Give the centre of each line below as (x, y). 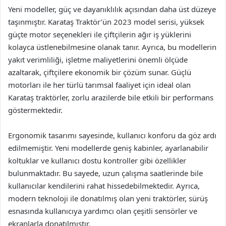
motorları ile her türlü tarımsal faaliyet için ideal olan (99, 85)
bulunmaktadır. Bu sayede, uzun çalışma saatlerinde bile (105, 173)
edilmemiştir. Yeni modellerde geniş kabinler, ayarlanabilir (108, 148)
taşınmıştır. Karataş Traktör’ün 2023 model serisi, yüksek (106, 22)
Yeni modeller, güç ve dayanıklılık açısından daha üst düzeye (112, 9)
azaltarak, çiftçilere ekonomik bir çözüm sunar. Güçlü (100, 72)
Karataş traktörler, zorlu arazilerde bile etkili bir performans (111, 97)
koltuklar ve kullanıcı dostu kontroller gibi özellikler (97, 160)
